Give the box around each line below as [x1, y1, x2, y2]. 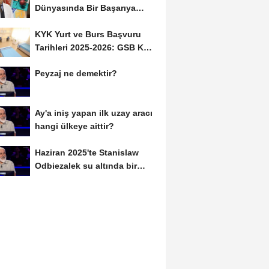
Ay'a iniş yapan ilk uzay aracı [34, 108, 153, 118]
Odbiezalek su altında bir [34, 161, 137, 171]
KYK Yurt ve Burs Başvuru [34, 29, 141, 39]
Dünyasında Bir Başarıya [34, 2, 136, 13]
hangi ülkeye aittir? [34, 121, 114, 131]
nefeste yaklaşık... [34, 174, 109, 184]
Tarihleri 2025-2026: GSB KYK [34, 42, 155, 52]
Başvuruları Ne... [34, 55, 102, 65]
